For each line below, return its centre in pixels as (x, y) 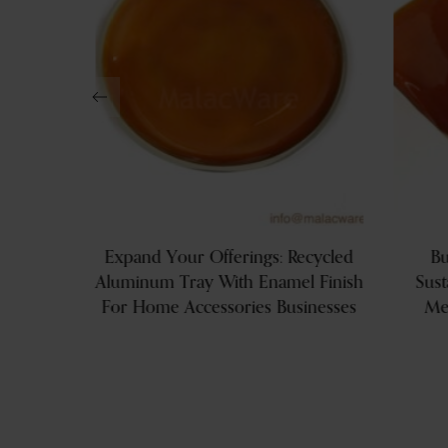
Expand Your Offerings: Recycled (229, 258)
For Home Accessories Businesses (229, 308)
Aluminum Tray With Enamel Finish (229, 283)
